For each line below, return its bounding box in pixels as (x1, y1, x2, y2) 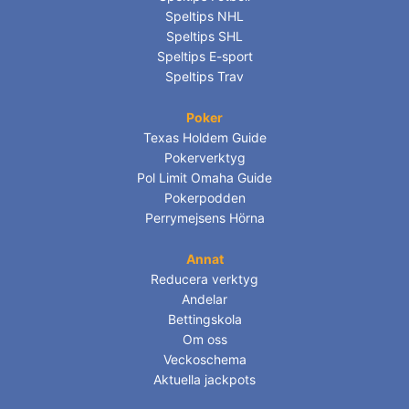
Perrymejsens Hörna (144, 210, 265, 226)
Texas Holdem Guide (142, 130, 267, 146)
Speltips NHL (165, 8, 244, 25)
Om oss (182, 331, 227, 348)
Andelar (182, 291, 227, 308)
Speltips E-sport (156, 48, 253, 65)
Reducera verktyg (151, 271, 258, 288)
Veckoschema (163, 351, 246, 368)
